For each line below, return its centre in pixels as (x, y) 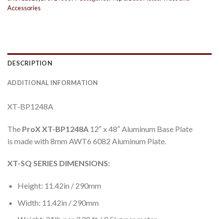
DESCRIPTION (30, 63)
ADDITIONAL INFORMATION (53, 82)
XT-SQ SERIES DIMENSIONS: (59, 163)
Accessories (24, 8)
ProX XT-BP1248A (55, 129)
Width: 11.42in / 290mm (58, 202)
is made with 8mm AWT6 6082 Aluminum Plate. (88, 141)
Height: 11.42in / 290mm (59, 186)
